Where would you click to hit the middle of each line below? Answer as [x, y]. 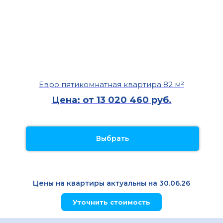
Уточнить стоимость [111, 202]
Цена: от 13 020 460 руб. [111, 100]
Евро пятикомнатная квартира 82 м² [111, 84]
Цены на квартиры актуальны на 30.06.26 [111, 183]
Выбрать [112, 139]
